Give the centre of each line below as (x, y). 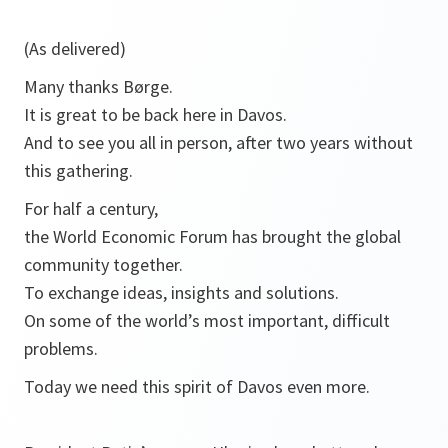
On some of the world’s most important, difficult (207, 320)
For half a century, (93, 208)
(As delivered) (75, 48)
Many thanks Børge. (98, 86)
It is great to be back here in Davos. (155, 114)
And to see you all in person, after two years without (218, 142)
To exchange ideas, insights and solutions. (181, 292)
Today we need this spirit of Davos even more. (197, 386)
